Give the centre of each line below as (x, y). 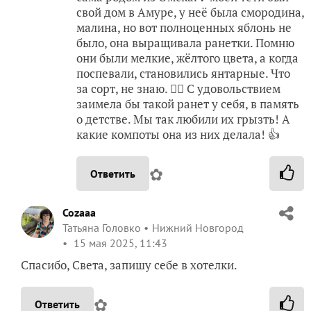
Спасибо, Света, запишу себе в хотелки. (129, 265)
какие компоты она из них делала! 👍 (178, 135)
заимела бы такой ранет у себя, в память (188, 104)
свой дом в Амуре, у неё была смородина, (190, 12)
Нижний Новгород (198, 228)
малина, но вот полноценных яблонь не (184, 28)
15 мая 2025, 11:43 (119, 243)
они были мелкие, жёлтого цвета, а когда (187, 58)
